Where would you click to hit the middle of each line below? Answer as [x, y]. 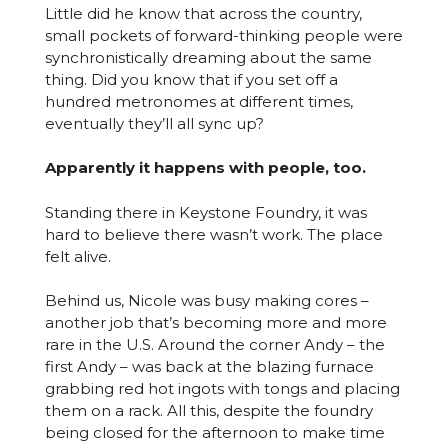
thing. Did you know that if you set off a [191, 79]
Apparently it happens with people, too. [205, 167]
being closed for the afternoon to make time [214, 432]
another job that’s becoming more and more [215, 322]
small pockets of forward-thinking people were [223, 35]
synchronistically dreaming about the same [208, 57]
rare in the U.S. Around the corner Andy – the [214, 344]
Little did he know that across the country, [203, 13]
